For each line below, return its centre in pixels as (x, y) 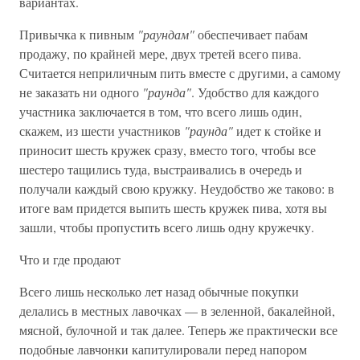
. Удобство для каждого (255, 92)
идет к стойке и (277, 131)
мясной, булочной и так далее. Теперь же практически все (178, 330)
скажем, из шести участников (102, 131)
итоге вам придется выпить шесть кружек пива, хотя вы (173, 208)
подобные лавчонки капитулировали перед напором (163, 349)
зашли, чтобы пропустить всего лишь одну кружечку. (167, 227)
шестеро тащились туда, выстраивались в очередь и (161, 169)
